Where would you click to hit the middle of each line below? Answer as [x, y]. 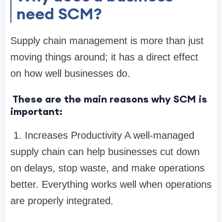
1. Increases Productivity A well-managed [102, 135]
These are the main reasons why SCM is [109, 99]
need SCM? [59, 13]
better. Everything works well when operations [111, 184]
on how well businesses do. [70, 73]
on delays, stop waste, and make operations [108, 168]
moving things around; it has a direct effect [104, 57]
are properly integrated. [62, 200]
